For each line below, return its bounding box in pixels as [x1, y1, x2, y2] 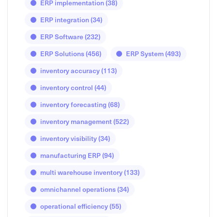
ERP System [126, 48, 164, 58]
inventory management [40, 116, 112, 126]
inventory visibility [40, 133, 97, 143]
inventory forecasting [40, 99, 107, 109]
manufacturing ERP [40, 150, 101, 160]
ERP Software [40, 31, 83, 41]
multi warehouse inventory [40, 167, 123, 177]
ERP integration [40, 15, 89, 24]
